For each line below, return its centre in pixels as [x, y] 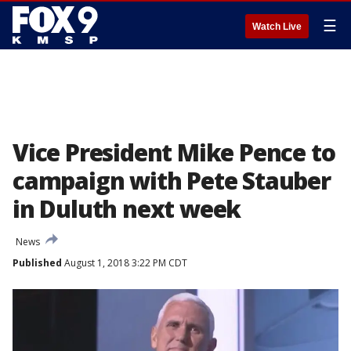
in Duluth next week [127, 209]
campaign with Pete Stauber [172, 181]
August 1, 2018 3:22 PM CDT [125, 263]
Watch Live [277, 27]
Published [37, 263]
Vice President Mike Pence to [174, 152]
